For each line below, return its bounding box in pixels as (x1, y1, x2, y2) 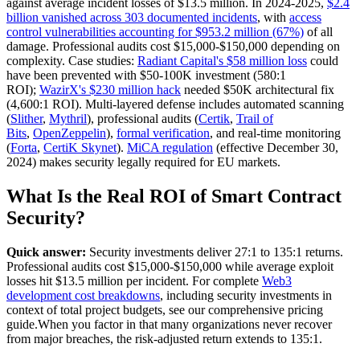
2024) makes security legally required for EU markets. (6, 154, 280, 169)
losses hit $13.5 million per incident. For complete (6, 273, 262, 288)
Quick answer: (6, 244, 86, 259)
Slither (10, 111, 43, 125)
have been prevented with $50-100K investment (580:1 (6, 67, 286, 82)
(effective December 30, (213, 140, 338, 154)
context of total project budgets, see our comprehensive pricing (6, 302, 323, 317)
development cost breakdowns (6, 288, 160, 302)
